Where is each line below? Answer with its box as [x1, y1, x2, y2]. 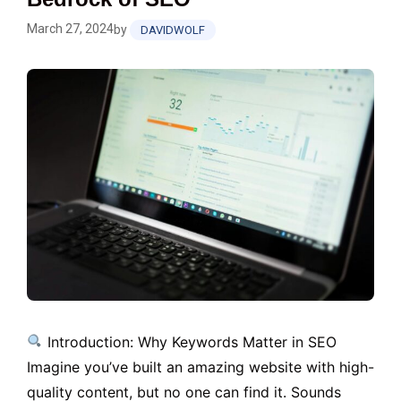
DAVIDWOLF [141, 22, 205, 37]
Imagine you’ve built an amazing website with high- [27, 357, 374, 376]
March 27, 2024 [27, 21, 114, 36]
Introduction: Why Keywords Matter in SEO [43, 332, 337, 351]
